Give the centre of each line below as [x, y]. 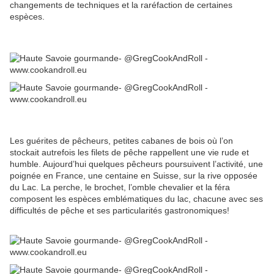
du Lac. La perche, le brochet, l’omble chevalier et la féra [120, 187]
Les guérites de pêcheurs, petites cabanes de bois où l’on [121, 140]
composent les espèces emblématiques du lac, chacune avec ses [136, 198]
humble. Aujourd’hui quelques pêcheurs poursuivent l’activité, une [136, 164]
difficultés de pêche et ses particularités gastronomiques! [120, 210]
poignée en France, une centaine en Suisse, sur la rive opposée [134, 175]
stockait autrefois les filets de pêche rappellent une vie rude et [129, 152]
